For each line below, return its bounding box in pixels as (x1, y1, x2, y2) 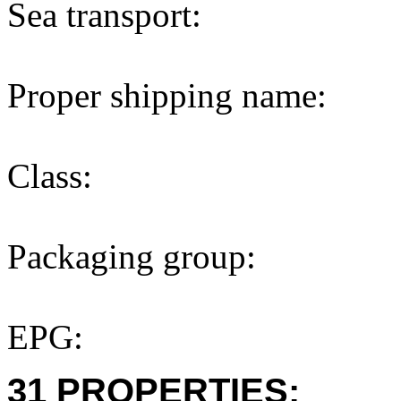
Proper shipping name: (7, 76, 327, 115)
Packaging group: (7, 237, 256, 276)
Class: (7, 157, 92, 195)
